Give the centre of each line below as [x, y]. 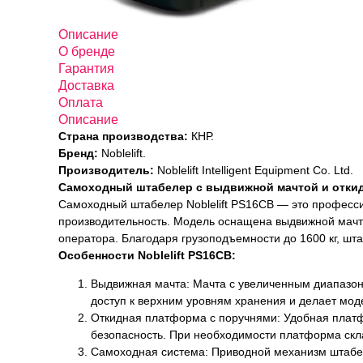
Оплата [81, 102]
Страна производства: [123, 136]
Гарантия [86, 68]
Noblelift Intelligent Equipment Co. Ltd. [254, 170]
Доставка [86, 85]
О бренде [87, 51]
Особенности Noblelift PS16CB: [147, 255]
